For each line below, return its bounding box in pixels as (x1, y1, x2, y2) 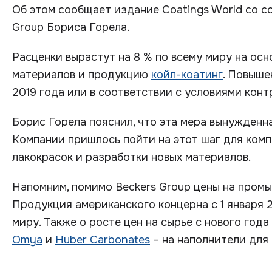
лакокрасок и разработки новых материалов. (12, 151, 251, 164)
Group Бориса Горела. (12, 21, 129, 34)
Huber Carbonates (55, 233, 150, 246)
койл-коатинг (151, 68, 223, 81)
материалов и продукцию (12, 68, 151, 81)
